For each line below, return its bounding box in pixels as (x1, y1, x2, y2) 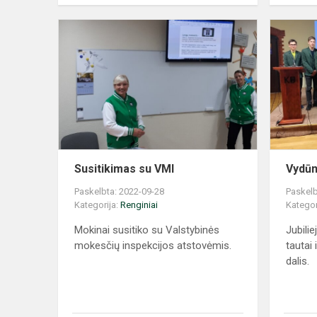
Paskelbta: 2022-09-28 (74, 186, 164, 197)
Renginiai (120, 200, 158, 211)
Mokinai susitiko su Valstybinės (74, 224, 219, 237)
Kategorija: (74, 200, 120, 211)
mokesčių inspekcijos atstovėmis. (74, 239, 231, 253)
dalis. (286, 255, 310, 268)
